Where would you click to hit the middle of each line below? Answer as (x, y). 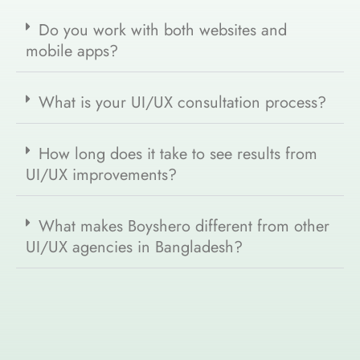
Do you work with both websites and (163, 31)
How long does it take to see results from (178, 154)
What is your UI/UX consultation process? (182, 103)
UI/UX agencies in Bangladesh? (134, 247)
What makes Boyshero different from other (184, 227)
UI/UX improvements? (101, 175)
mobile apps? (72, 51)
